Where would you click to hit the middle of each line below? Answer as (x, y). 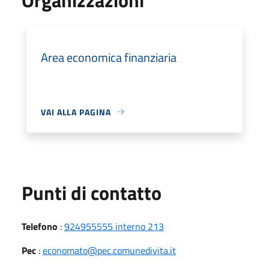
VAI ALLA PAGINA (76, 112)
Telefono (40, 226)
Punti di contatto (92, 192)
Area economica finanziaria (109, 57)
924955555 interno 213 (114, 226)
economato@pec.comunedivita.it (109, 250)
